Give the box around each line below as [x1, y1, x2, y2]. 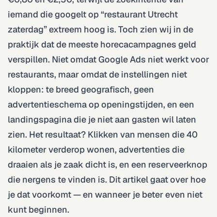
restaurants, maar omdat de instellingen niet [8, 68, 187, 80]
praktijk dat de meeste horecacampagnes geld [8, 38, 196, 50]
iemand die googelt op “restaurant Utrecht [8, 8, 178, 20]
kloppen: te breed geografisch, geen [8, 83, 154, 95]
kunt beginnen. [8, 203, 69, 215]
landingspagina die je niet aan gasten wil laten [8, 113, 196, 125]
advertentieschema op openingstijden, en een [8, 98, 194, 110]
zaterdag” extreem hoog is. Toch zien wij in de [8, 23, 193, 35]
